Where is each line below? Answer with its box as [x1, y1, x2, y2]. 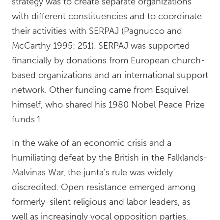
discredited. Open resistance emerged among [12, 182, 195, 192]
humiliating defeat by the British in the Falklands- [12, 152, 208, 163]
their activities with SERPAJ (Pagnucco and [12, 26, 182, 36]
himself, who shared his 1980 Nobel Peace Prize [12, 99, 205, 110]
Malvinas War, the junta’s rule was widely [12, 167, 173, 178]
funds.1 [12, 114, 41, 125]
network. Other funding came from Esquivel [12, 84, 188, 95]
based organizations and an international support [12, 70, 208, 81]
